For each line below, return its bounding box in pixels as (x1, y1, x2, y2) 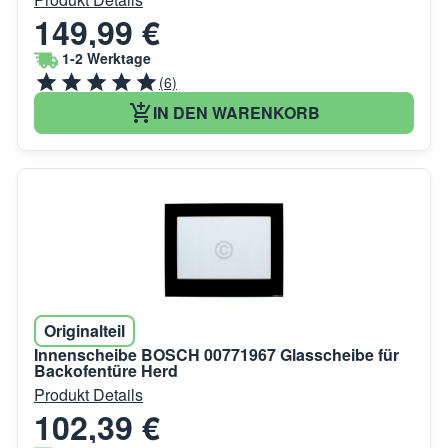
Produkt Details (34, 382, 143, 406)
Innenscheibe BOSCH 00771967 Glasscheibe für (34, 342, 399, 366)
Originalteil (44, 318, 125, 342)
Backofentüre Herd (34, 358, 178, 382)
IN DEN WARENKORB (152, 100, 320, 124)
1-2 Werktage (62, 47, 151, 68)
